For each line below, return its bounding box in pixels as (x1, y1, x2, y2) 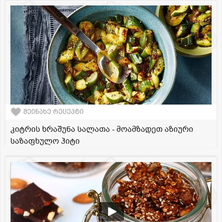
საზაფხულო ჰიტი (10, 135, 80, 147)
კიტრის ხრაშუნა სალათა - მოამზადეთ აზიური (10, 123, 193, 135)
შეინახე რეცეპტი (23, 108, 84, 116)
